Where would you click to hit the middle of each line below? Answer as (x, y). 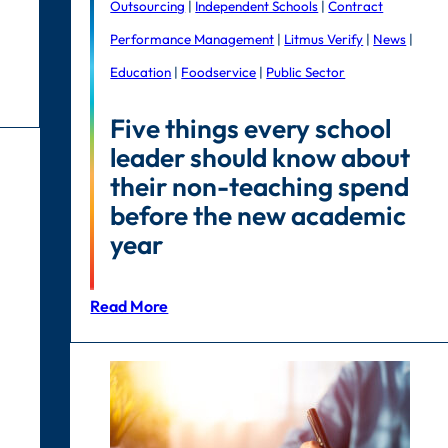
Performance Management (192, 39)
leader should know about (260, 157)
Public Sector (306, 72)
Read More (129, 306)
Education (141, 72)
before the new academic (258, 215)
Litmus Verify (324, 39)
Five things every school (251, 128)
